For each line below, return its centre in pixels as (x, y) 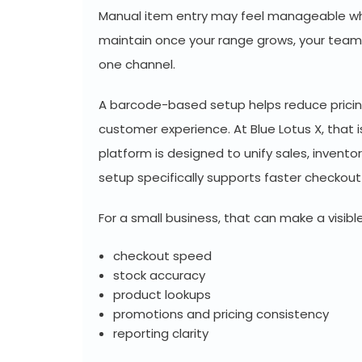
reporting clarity (161, 333)
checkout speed (162, 256)
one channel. (137, 64)
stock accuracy (159, 275)
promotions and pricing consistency (221, 314)
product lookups (162, 295)
